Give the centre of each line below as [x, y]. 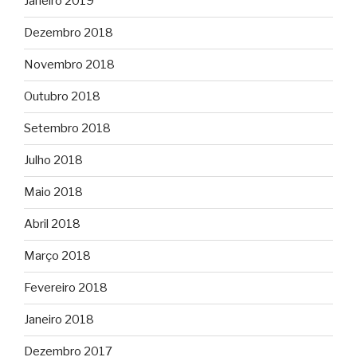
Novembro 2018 [69, 65]
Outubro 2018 [62, 97]
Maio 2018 [53, 192]
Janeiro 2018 [59, 320]
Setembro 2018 [67, 129]
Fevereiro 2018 [66, 288]
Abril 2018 [52, 224]
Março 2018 [57, 256]
